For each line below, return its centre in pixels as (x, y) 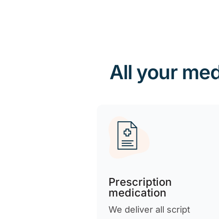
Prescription (140, 182)
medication (138, 192)
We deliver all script (150, 209)
